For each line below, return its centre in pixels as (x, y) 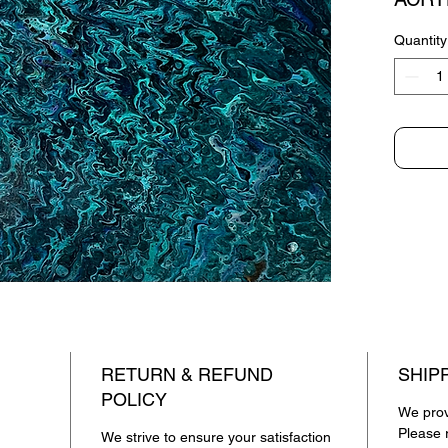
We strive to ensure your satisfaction (216, 437)
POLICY (134, 400)
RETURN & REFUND (187, 375)
